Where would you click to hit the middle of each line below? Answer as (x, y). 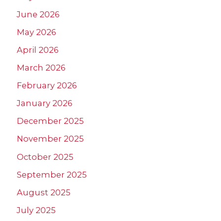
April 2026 (38, 50)
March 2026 (41, 68)
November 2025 (50, 139)
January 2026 (45, 103)
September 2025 (52, 174)
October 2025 (45, 157)
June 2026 (38, 14)
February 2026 (47, 86)
